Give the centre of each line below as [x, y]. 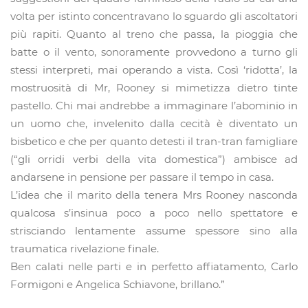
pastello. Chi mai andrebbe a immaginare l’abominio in [154, 106]
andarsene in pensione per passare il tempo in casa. [142, 177]
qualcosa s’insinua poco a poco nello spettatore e [154, 213]
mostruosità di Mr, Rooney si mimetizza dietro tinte [154, 88]
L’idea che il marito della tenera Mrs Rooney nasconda [154, 195]
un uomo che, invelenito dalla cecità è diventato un [154, 124]
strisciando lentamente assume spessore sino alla [154, 231]
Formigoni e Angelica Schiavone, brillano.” [118, 285]
